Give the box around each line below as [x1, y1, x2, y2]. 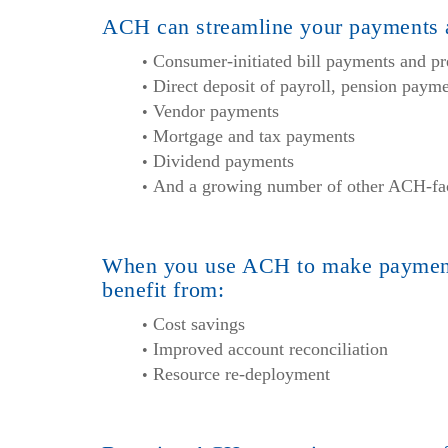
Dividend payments [153, 150, 294, 171]
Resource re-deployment [153, 363, 330, 384]
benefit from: [102, 276, 225, 302]
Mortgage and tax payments [153, 125, 355, 146]
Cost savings [153, 313, 245, 334]
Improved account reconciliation [153, 338, 388, 359]
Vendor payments [153, 100, 279, 121]
